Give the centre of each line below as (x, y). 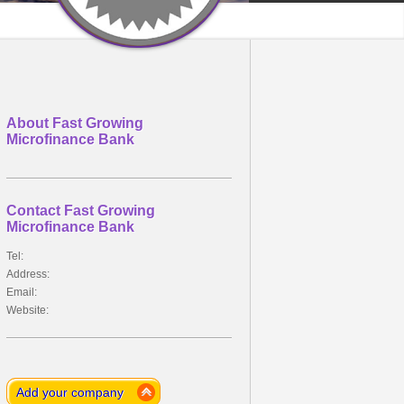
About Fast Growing (75, 123)
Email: (22, 292)
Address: (28, 274)
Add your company (70, 392)
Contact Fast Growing (81, 210)
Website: (28, 310)
